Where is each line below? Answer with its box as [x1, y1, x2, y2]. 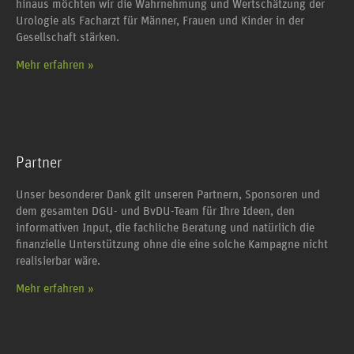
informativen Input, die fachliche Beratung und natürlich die [16, 221, 314, 234]
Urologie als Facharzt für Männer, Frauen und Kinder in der [16, 14, 304, 27]
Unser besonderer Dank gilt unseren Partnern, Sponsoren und [16, 188, 320, 201]
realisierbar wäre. [16, 254, 100, 267]
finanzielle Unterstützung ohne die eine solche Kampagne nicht [16, 238, 328, 250]
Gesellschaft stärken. [16, 31, 119, 43]
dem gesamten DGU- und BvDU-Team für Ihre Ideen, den [16, 205, 295, 217]
